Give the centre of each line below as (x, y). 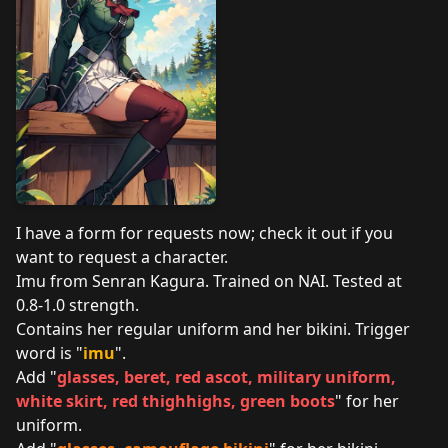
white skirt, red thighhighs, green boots (175, 401)
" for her (367, 401)
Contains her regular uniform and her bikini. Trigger (213, 329)
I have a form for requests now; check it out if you (204, 233)
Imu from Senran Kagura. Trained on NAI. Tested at (209, 281)
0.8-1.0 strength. (77, 305)
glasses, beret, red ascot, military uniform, (226, 377)
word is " (49, 353)
